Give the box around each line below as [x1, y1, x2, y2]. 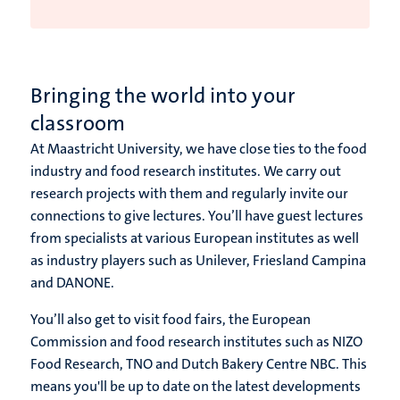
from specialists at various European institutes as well [30, 229, 359, 248]
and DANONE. [30, 273, 117, 293]
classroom [30, 109, 125, 138]
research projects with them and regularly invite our [30, 184, 348, 204]
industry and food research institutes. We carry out [30, 162, 341, 181]
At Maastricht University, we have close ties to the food [30, 139, 367, 159]
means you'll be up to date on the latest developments [30, 377, 361, 396]
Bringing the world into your [30, 81, 296, 111]
